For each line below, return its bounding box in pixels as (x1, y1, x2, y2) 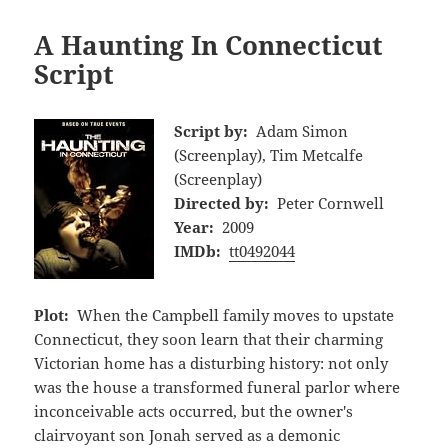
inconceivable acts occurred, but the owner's (34, 400, 354, 421)
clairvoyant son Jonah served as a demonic (34, 424, 341, 445)
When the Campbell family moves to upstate (76, 304, 394, 325)
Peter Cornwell (276, 192, 384, 213)
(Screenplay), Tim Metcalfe (174, 144, 364, 165)
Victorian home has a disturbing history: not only (34, 352, 389, 373)
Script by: (174, 120, 249, 141)
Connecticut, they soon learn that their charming (34, 328, 384, 349)
